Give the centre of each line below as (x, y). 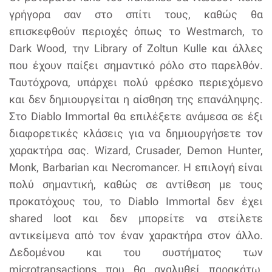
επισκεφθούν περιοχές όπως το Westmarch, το (136, 31)
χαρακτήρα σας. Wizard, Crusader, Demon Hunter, (136, 150)
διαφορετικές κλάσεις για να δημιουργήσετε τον (136, 133)
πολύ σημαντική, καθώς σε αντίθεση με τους (136, 184)
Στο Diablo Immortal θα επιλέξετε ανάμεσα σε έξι (136, 116)
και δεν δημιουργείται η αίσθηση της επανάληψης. (136, 99)
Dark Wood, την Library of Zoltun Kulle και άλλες (136, 48)
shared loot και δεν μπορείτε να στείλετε (136, 218)
